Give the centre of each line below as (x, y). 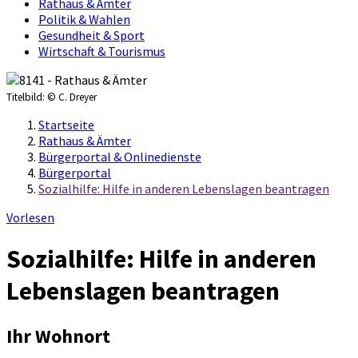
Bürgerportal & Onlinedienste (120, 157)
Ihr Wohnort (58, 336)
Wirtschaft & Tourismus (102, 52)
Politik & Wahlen (84, 20)
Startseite (66, 125)
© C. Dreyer (72, 97)
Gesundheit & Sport (91, 36)
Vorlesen (30, 218)
